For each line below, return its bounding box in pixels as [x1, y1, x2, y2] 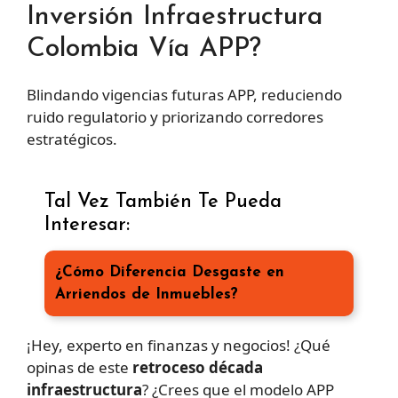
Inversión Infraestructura [27, 4, 323, 32]
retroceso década [132, 356, 263, 378]
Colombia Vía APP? [27, 36, 261, 64]
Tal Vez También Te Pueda [44, 191, 282, 212]
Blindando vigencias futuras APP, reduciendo [27, 84, 342, 106]
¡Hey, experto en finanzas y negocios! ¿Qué [27, 334, 330, 355]
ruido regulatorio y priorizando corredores [27, 107, 323, 128]
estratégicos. [27, 129, 117, 150]
